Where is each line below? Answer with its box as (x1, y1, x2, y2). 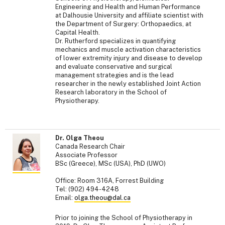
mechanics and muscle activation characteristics (55, 46, 201, 54)
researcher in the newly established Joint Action (55, 80, 201, 88)
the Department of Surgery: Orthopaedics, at (55, 20, 191, 28)
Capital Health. (55, 29, 100, 37)
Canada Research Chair (55, 143, 125, 151)
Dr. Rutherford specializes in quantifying (55, 37, 176, 45)
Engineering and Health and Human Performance (55, 3, 200, 11)
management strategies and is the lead (55, 71, 174, 79)
